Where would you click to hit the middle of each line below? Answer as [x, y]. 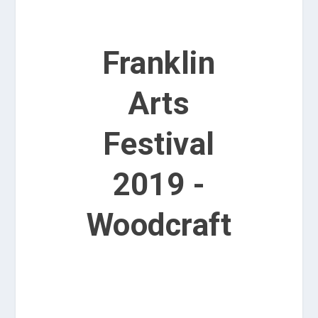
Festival [159, 144]
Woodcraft [159, 225]
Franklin [159, 63]
